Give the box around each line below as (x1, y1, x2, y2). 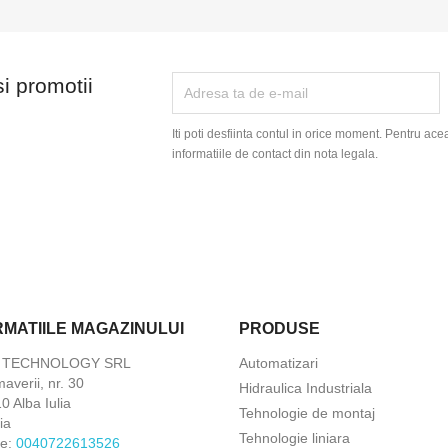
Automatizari (239, 355, 318, 372)
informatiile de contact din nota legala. (172, 147, 379, 162)
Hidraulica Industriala (239, 380, 372, 397)
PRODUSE (239, 320, 320, 338)
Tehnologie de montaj (239, 405, 375, 422)
